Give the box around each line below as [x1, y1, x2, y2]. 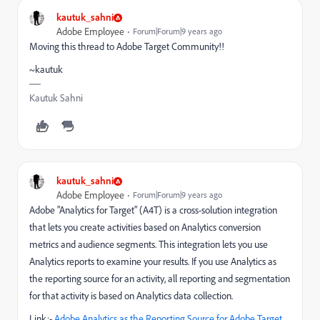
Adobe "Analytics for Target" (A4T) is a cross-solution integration [29, 204, 277, 216]
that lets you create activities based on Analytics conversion [29, 221, 261, 234]
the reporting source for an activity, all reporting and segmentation [29, 272, 290, 285]
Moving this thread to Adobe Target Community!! [29, 40, 224, 53]
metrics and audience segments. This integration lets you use [29, 238, 268, 251]
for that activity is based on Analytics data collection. [29, 289, 233, 302]
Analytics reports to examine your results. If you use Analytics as [29, 255, 276, 268]
